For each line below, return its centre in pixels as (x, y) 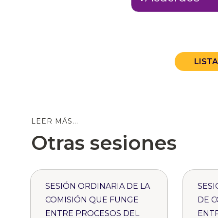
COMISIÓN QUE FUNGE (92, 200)
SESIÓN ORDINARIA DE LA (98, 186)
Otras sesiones (104, 143)
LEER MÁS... (55, 121)
